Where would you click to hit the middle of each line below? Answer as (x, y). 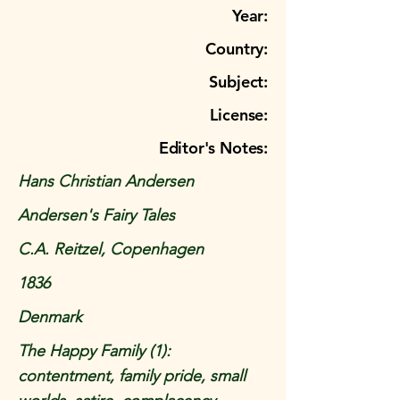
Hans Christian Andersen (106, 181)
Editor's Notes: (213, 148)
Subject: (238, 82)
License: (239, 115)
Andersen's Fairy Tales (96, 215)
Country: (237, 49)
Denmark (50, 317)
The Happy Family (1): (94, 351)
